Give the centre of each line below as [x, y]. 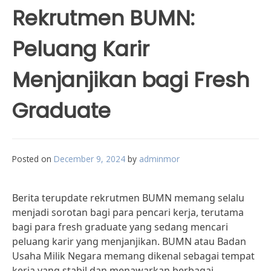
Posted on [33, 159]
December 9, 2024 [90, 159]
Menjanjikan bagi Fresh [131, 80]
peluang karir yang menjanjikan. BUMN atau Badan [129, 241]
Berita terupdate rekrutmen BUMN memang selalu [128, 198]
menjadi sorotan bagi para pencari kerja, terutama [128, 212]
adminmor [159, 159]
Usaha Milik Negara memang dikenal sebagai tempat [133, 256]
